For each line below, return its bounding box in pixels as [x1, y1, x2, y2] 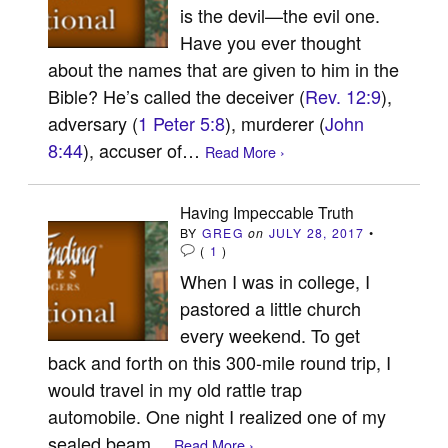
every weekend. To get [180, 321, 361, 348]
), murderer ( [225, 109, 326, 136]
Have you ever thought [180, 28, 362, 55]
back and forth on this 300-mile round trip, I [48, 348, 392, 375]
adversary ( [48, 109, 139, 136]
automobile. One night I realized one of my [48, 402, 387, 429]
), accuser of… [83, 136, 206, 163]
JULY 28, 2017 [268, 223, 365, 241]
